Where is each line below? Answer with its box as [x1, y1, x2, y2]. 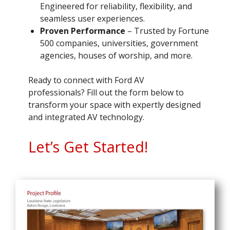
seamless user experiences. [40, 12, 145, 24]
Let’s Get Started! [28, 136, 148, 157]
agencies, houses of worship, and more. [40, 49, 193, 61]
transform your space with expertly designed [28, 99, 201, 110]
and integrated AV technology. [28, 111, 144, 123]
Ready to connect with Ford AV [28, 74, 144, 86]
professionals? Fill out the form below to [28, 86, 184, 98]
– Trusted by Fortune [125, 25, 209, 36]
